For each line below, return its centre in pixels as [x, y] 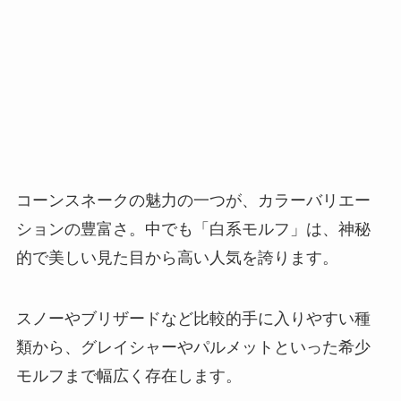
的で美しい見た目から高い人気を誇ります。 [177, 258]
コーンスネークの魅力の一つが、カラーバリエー [193, 201]
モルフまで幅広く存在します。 [128, 375]
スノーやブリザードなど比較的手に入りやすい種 [193, 318]
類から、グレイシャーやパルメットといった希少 [193, 347]
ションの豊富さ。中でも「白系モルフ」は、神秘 [193, 230]
